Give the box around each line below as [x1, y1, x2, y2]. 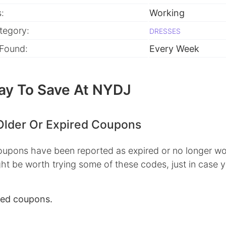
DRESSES [149, 27, 181, 36]
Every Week [149, 43, 199, 54]
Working [149, 8, 185, 19]
